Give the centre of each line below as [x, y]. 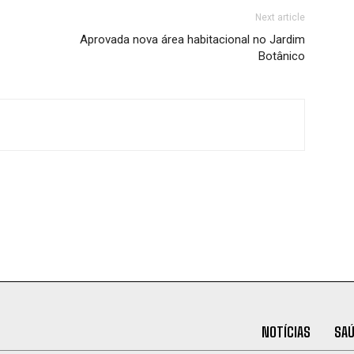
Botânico [282, 56]
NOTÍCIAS [286, 332]
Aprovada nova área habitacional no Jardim [192, 39]
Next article [280, 17]
